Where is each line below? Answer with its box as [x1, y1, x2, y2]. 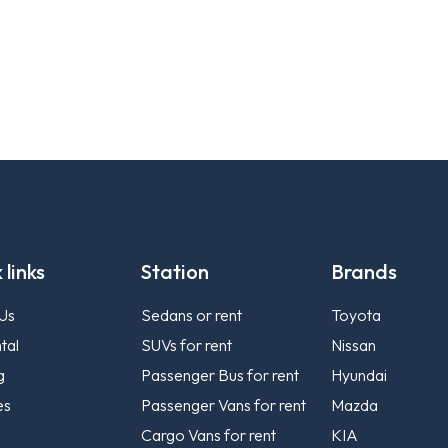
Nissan [331, 335, 376, 356]
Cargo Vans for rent [141, 425, 276, 446]
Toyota [331, 305, 381, 326]
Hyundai [331, 365, 387, 386]
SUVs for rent [141, 335, 232, 356]
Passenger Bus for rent [141, 365, 299, 386]
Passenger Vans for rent [141, 395, 306, 416]
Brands [331, 259, 397, 285]
